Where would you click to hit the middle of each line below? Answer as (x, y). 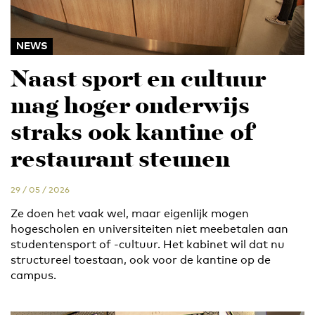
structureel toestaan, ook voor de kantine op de (141, 260)
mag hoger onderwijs (130, 108)
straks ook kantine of (133, 134)
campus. (33, 276)
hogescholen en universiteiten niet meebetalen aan (149, 229)
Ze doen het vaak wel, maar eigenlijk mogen (130, 214)
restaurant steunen (120, 161)
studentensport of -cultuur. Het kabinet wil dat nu (148, 245)
